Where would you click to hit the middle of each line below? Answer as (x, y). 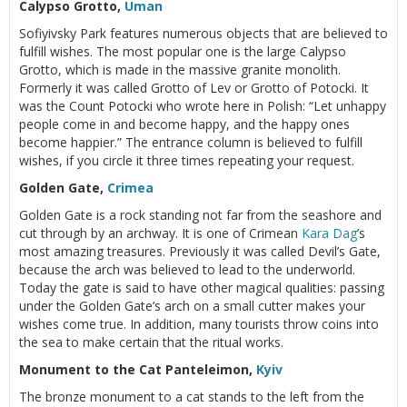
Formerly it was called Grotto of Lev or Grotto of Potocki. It (194, 87)
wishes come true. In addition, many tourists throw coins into (199, 323)
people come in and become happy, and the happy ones (184, 124)
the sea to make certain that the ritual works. (151, 342)
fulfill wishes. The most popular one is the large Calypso (183, 51)
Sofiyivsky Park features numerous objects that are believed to (203, 33)
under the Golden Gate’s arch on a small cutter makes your (192, 305)
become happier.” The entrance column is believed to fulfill (191, 142)
